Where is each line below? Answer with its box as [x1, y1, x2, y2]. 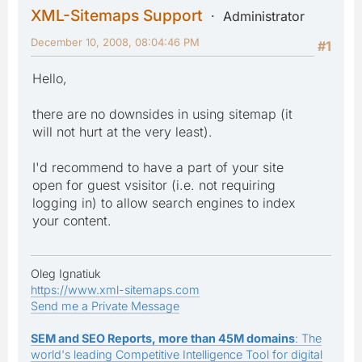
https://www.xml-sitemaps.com [31, 282, 200, 297]
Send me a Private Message [31, 298, 179, 313]
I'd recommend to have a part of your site [32, 158, 284, 175]
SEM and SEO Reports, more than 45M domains [31, 330, 295, 345]
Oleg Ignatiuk [31, 266, 101, 280]
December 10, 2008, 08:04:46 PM [31, 35, 200, 48]
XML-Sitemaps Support [31, 5, 203, 25]
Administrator [223, 7, 305, 24]
